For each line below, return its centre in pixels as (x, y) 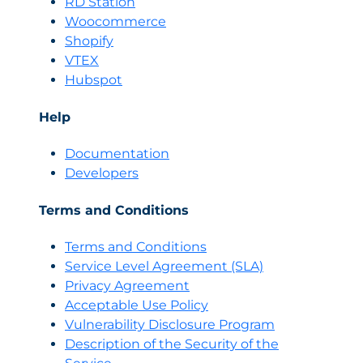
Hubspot (94, 80)
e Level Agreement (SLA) (184, 267)
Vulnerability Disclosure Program (170, 325)
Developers (102, 173)
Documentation (117, 154)
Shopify (89, 41)
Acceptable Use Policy (137, 305)
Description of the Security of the (172, 344)
